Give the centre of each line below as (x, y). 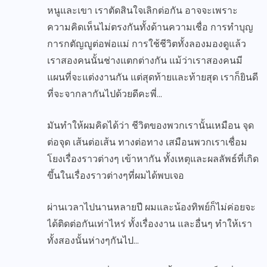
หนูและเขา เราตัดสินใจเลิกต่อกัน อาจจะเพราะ (142, 11)
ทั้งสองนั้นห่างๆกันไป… (93, 241)
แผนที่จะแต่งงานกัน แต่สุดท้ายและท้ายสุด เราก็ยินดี (153, 77)
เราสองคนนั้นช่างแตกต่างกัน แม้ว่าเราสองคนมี (145, 61)
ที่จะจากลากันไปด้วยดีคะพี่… (105, 94)
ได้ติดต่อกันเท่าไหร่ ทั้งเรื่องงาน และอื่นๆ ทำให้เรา (150, 224)
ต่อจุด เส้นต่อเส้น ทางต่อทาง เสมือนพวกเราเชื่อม (147, 142)
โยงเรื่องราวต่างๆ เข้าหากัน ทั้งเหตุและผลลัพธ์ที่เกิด (153, 159)
